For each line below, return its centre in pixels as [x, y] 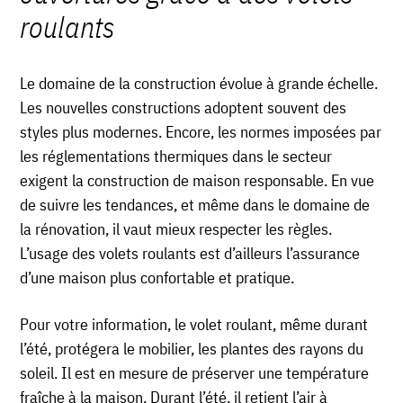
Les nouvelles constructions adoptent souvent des [184, 108]
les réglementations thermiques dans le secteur [176, 157]
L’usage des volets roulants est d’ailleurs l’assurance [190, 254]
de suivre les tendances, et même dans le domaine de [195, 205]
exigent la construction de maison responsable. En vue [197, 181]
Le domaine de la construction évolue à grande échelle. [199, 84]
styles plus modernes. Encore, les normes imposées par [201, 132]
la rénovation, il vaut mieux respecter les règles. [176, 229]
